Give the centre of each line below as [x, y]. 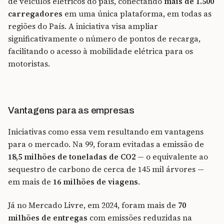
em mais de [30, 181]
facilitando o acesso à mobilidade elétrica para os [100, 51]
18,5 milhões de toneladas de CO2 [72, 156]
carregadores [35, 13]
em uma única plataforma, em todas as [137, 13]
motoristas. [30, 63]
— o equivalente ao [172, 156]
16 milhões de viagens [95, 181]
